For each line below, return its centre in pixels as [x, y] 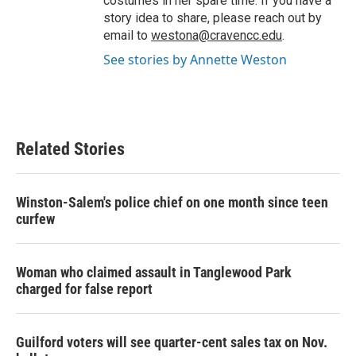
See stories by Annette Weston [195, 59]
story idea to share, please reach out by [213, 17]
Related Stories [70, 149]
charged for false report [84, 288]
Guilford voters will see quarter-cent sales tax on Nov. [172, 342]
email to [127, 35]
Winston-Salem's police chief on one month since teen [172, 202]
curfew [35, 219]
